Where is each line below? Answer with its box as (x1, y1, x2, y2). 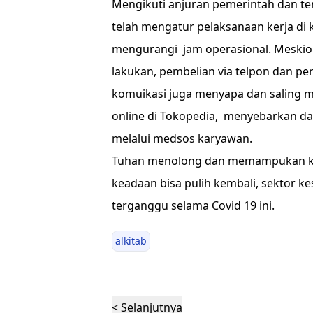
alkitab (115, 233, 147, 247)
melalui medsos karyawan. (112, 130, 252, 146)
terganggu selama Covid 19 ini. (112, 197, 275, 213)
